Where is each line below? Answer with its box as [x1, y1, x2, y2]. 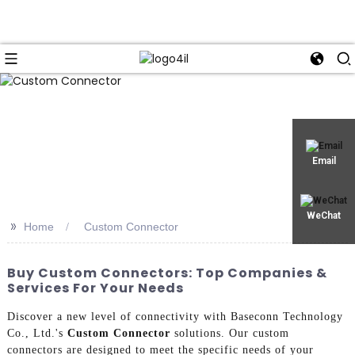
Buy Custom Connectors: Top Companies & [6, 263, 327, 282]
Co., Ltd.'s [6, 327, 67, 340]
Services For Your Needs [6, 278, 184, 297]
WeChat [307, 209, 341, 221]
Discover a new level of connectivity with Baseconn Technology [6, 311, 343, 323]
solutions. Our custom [170, 327, 289, 340]
